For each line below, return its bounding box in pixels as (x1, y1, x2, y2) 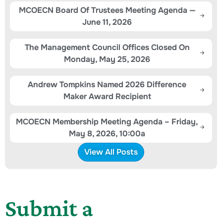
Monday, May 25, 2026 (64, 54, 150, 64)
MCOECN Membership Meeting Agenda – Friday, (16, 116, 198, 127)
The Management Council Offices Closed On (24, 42, 190, 53)
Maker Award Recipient (63, 91, 151, 102)
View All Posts (84, 146, 138, 157)
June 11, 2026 (82, 16, 132, 27)
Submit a (5, 194, 93, 221)
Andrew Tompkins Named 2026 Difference (28, 79, 186, 90)
